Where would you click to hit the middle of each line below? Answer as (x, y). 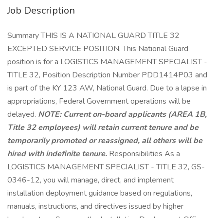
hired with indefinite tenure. (58, 154)
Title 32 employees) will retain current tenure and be (103, 127)
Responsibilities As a (145, 154)
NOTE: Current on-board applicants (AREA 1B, (122, 114)
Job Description (41, 10)
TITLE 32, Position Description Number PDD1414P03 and (107, 75)
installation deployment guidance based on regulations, (100, 193)
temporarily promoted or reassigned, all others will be (105, 141)
